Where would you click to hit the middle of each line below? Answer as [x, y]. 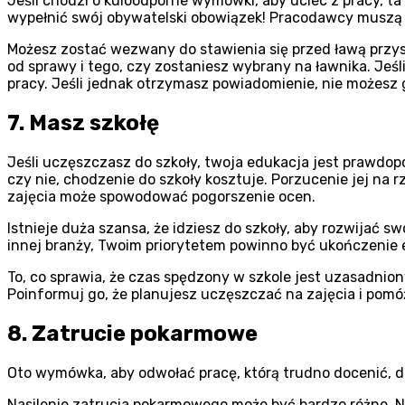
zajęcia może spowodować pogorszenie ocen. [161, 196]
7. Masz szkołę [83, 123]
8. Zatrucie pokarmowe [132, 333]
